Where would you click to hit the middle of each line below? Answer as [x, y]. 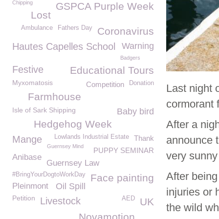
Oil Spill [71, 186]
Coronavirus [126, 31]
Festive [28, 69]
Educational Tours [112, 70]
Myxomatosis [33, 83]
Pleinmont [30, 186]
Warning [138, 46]
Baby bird [135, 111]
